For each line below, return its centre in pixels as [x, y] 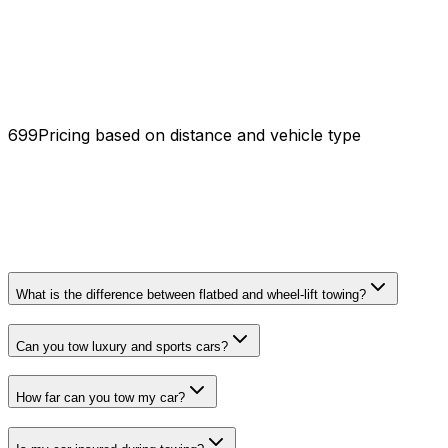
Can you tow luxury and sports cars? [122, 346]
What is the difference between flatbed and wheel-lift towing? [191, 294]
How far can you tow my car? [100, 398]
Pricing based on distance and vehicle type [199, 135]
